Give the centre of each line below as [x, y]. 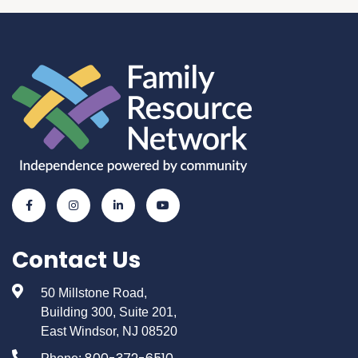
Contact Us [76, 260]
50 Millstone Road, [93, 292]
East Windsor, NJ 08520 [109, 331]
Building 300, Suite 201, [108, 312]
